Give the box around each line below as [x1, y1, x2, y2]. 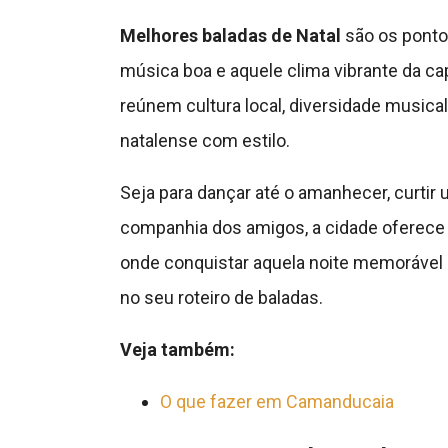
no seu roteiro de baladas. [119, 287, 323, 309]
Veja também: [119, 339, 235, 361]
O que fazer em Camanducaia [159, 391, 394, 413]
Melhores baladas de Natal [119, 25, 341, 47]
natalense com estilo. [119, 130, 290, 152]
